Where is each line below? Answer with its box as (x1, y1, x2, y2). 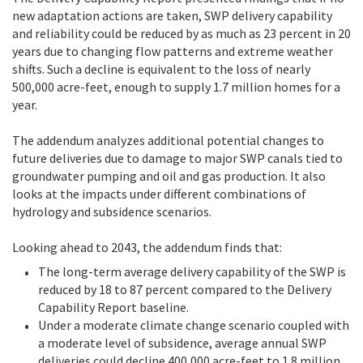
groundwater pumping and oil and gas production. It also (12, 168, 326, 185)
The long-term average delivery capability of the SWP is (38, 263, 346, 280)
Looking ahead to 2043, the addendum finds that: (12, 239, 282, 256)
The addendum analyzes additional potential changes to (12, 132, 324, 149)
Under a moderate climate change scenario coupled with (38, 317, 349, 334)
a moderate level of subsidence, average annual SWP (38, 335, 327, 352)
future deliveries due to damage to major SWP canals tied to (12, 150, 343, 167)
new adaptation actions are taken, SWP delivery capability (12, 7, 332, 24)
